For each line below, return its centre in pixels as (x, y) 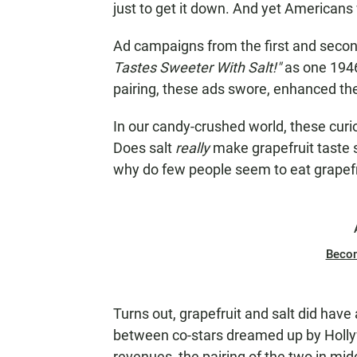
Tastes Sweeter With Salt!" (199, 67)
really (192, 148)
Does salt (144, 148)
